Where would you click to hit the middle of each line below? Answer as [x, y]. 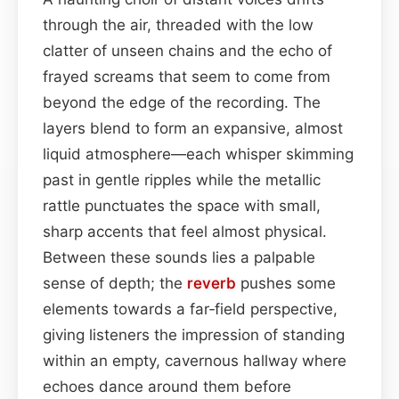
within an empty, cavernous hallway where [195, 360]
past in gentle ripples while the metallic [182, 179]
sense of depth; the [115, 283]
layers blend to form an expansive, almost [193, 128]
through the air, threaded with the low [178, 24]
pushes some [286, 283]
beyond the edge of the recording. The [182, 102]
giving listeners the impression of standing [194, 334]
